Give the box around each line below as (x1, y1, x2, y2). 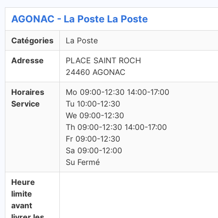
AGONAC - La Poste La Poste (11, 13, 148, 25)
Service (11, 99, 40, 109)
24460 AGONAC (66, 67, 126, 77)
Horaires (11, 87, 44, 97)
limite (11, 189, 32, 199)
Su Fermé (66, 157, 100, 167)
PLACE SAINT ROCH (66, 55, 141, 65)
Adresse (11, 55, 44, 65)
